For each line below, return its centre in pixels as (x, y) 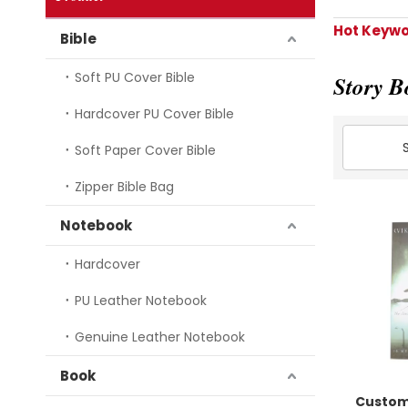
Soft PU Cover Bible (135, 77)
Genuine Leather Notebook (160, 337)
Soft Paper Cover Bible (145, 150)
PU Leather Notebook (141, 301)
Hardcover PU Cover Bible (154, 114)
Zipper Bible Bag (124, 187)
